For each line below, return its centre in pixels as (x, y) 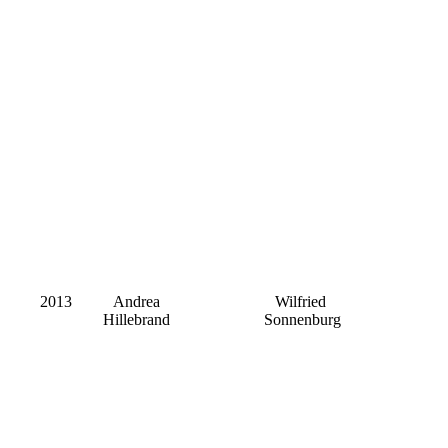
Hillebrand (136, 320)
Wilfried (300, 302)
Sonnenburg (302, 320)
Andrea (136, 302)
